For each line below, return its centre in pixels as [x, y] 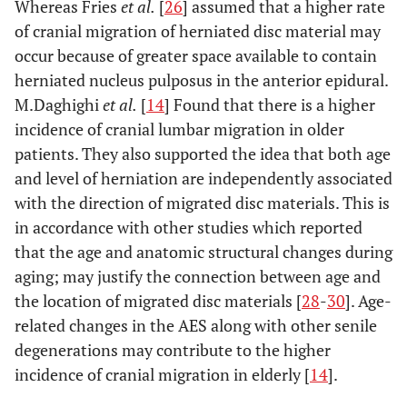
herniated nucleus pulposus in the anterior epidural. [201, 80]
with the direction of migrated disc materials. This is [202, 203]
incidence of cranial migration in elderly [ [162, 375]
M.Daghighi [59, 105]
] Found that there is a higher [270, 105]
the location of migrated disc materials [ [158, 301]
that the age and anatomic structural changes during [203, 252]
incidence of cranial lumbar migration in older [179, 129]
